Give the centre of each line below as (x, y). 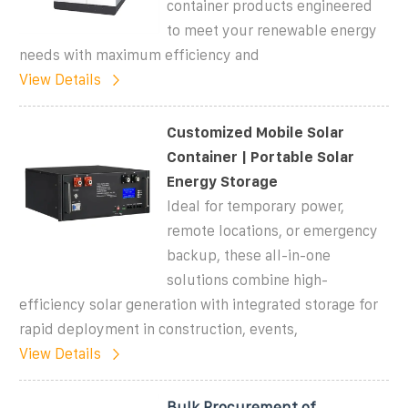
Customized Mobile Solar (256, 132)
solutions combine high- (248, 280)
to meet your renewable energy (272, 30)
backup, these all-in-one (249, 255)
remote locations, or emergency (273, 230)
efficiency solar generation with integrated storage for (199, 304)
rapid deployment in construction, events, (158, 329)
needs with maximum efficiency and (139, 55)
